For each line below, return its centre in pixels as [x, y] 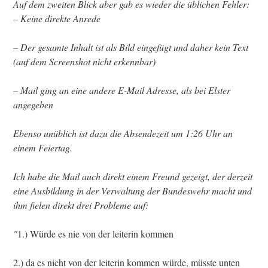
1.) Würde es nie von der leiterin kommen [95, 234]
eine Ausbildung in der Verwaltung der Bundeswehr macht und [133, 191]
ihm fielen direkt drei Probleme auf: [81, 205]
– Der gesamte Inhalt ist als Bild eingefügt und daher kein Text [131, 47]
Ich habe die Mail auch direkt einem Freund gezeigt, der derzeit [133, 176]
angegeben [33, 105]
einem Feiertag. [43, 148]
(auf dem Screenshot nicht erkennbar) [84, 62]
